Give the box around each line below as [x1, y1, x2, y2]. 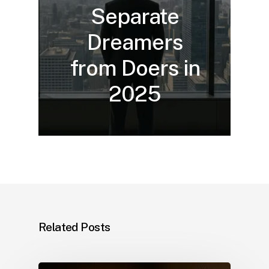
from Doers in [70, 55, 200, 81]
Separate [91, 4, 179, 29]
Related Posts [38, 220, 110, 234]
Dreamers [87, 29, 183, 55]
